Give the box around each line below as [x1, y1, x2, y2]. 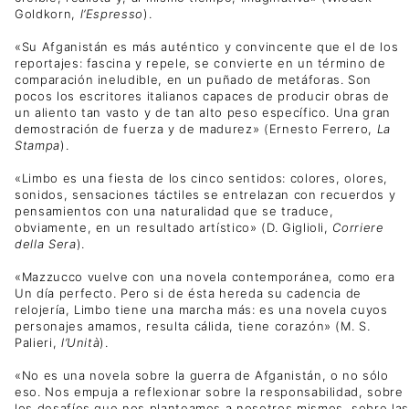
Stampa [15, 137, 60, 152]
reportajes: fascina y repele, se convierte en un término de [15, 55, 386, 70]
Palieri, [15, 335, 61, 351]
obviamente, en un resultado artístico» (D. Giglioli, [15, 219, 333, 235]
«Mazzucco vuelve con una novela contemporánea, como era [15, 269, 395, 285]
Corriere [332, 219, 384, 235]
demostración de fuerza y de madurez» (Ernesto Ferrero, [15, 121, 377, 136]
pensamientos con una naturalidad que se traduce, [15, 203, 334, 218]
